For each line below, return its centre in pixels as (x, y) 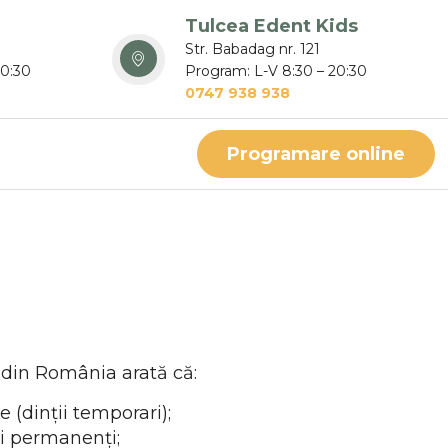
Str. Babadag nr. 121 (252, 49)
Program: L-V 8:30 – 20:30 (275, 71)
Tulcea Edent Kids (271, 26)
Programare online (315, 154)
